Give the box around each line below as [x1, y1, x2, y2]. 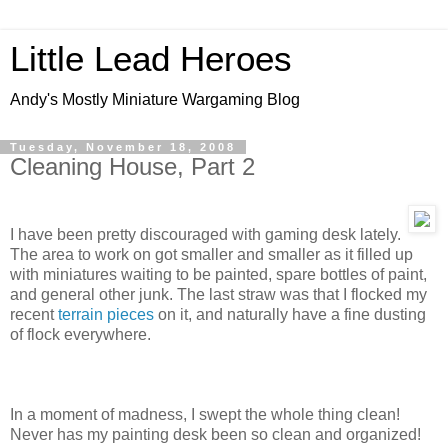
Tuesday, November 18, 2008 [10, 141, 236, 153]
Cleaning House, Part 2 [10, 153, 255, 180]
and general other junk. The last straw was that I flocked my [10, 285, 427, 303]
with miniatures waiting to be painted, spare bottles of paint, [10, 265, 427, 283]
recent [10, 305, 58, 323]
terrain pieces [58, 305, 154, 323]
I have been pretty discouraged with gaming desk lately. [10, 225, 401, 243]
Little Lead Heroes [10, 40, 292, 78]
